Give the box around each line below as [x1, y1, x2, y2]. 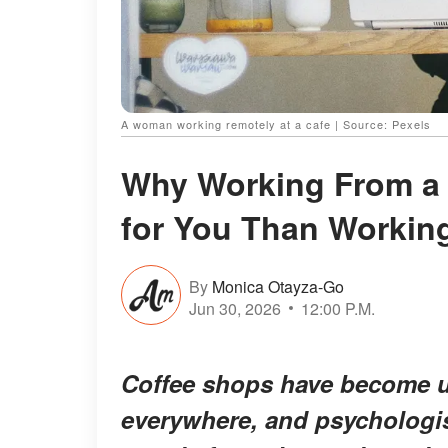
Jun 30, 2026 [189, 296, 281, 320]
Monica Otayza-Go [212, 274, 344, 298]
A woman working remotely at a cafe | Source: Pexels [121, 116, 431, 133]
